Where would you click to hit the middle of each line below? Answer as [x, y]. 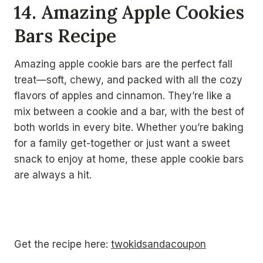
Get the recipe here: [63, 244]
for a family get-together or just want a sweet [122, 143]
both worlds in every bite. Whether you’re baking [129, 127]
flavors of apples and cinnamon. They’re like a [123, 96]
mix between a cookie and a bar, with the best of [129, 112]
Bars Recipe [65, 35]
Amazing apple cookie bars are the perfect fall [123, 64]
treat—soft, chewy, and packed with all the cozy [128, 80]
